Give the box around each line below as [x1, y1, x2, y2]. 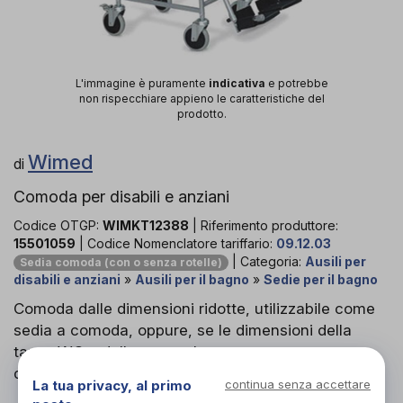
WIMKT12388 [103, 217, 189, 233]
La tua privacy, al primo [32, 377, 192, 394]
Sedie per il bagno [264, 271, 378, 287]
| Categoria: [228, 253, 305, 269]
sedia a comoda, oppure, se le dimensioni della [13, 320, 352, 339]
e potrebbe [264, 76, 328, 90]
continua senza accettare [225, 377, 371, 391]
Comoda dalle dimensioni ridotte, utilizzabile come [13, 299, 375, 318]
